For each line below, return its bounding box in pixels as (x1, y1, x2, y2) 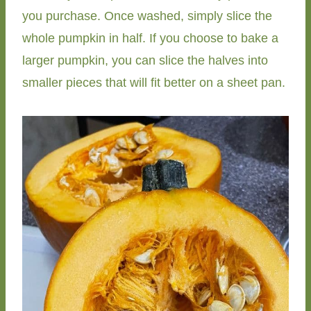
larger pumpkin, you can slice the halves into (22, 53, 268, 67)
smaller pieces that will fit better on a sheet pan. (22, 75, 285, 90)
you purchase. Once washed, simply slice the (22, 8, 272, 23)
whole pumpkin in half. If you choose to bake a (22, 31, 278, 45)
